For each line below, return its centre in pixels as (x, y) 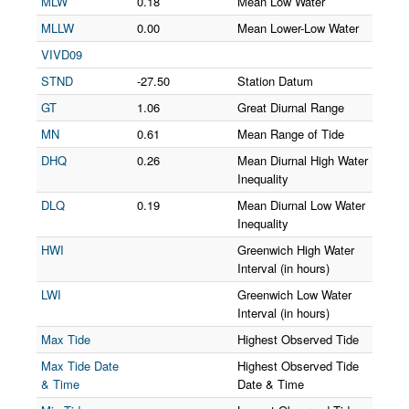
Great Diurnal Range (291, 107)
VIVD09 (62, 54)
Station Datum (275, 81)
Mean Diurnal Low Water (301, 205)
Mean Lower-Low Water (298, 28)
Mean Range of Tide (291, 134)
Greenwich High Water (296, 250)
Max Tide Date (80, 366)
